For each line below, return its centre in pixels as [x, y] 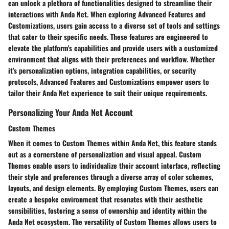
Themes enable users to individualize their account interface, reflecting [114, 165]
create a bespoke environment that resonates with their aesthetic [106, 199]
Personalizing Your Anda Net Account [71, 112]
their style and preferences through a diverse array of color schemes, [111, 176]
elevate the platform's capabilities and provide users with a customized [113, 48]
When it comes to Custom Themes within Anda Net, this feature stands [112, 143]
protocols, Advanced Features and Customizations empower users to [109, 81]
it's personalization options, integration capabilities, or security [102, 70]
